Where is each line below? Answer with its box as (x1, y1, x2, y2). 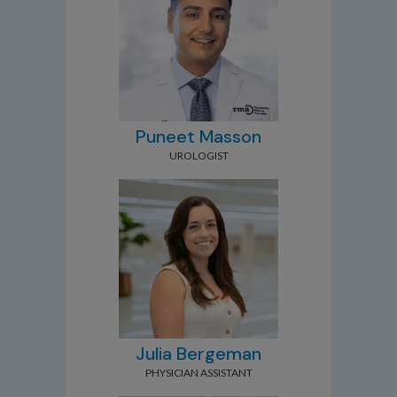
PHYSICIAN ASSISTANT (144, 366, 253, 379)
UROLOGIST (168, 149, 229, 162)
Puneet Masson (136, 125, 261, 148)
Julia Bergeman (136, 342, 261, 365)
